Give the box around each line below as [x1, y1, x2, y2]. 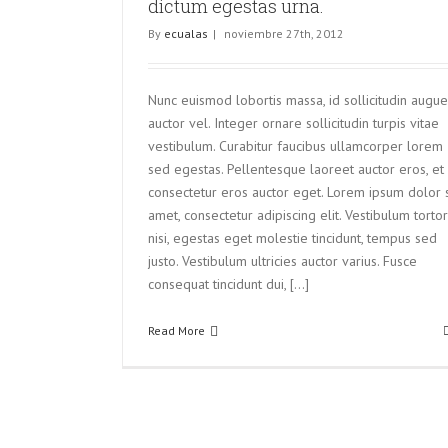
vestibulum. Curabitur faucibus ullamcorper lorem [148, 137, 443, 155]
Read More [148, 323, 205, 338]
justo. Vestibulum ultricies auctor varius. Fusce [148, 252, 417, 270]
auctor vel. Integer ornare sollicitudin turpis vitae [148, 114, 439, 132]
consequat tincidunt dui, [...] [148, 275, 309, 293]
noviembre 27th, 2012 [224, 26, 344, 41]
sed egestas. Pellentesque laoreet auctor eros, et [148, 160, 444, 178]
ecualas [164, 26, 208, 41]
